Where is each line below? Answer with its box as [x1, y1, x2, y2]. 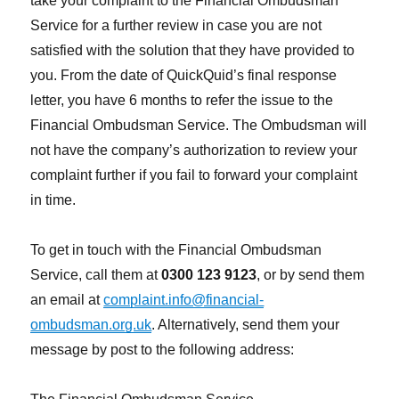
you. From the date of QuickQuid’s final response [30, 68, 338, 84]
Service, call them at [30, 267, 162, 283]
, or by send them [256, 267, 365, 283]
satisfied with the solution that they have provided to [30, 43, 355, 59]
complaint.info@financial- [103, 292, 265, 308]
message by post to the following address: [30, 342, 295, 358]
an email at [30, 292, 104, 308]
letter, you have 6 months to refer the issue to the [30, 93, 334, 109]
